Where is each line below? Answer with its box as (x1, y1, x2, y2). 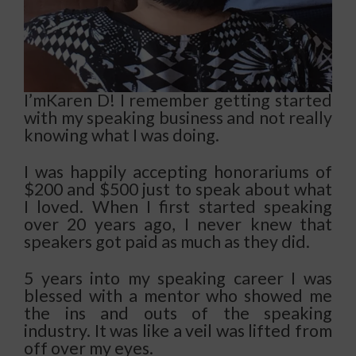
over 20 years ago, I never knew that (24, 213, 332, 234)
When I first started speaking (91, 195, 333, 217)
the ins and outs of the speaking (24, 302, 332, 323)
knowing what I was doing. (24, 124, 219, 145)
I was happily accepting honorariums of (24, 161, 332, 182)
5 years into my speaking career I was (24, 267, 332, 288)
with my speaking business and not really (24, 106, 332, 128)
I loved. (24, 195, 92, 217)
